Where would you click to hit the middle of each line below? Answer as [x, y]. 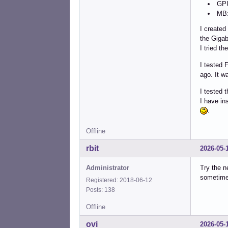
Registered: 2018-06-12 [119, 180]
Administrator [108, 167]
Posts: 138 [102, 190]
